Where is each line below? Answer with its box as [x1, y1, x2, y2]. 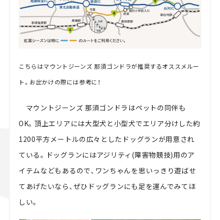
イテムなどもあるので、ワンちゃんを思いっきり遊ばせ [18, 165, 196, 176]
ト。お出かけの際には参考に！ [18, 78, 101, 86]
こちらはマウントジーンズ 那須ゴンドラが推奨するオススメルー [18, 62, 199, 71]
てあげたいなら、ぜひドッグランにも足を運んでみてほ [18, 181, 196, 192]
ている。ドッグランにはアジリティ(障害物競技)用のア [18, 150, 195, 160]
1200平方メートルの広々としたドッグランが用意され [18, 134, 195, 144]
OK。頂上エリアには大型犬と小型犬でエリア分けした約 [18, 118, 201, 129]
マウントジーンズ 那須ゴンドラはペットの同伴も [18, 103, 186, 113]
